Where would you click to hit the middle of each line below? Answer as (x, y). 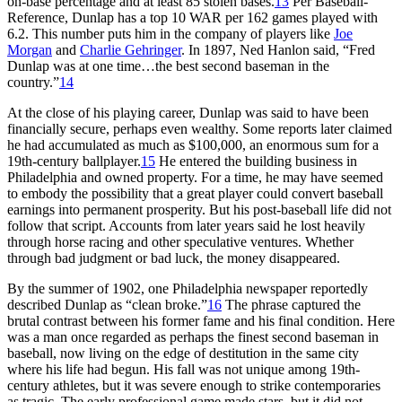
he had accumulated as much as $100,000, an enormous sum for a (193, 144)
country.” (33, 82)
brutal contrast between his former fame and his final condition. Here (201, 320)
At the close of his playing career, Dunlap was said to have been (188, 112)
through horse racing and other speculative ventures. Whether (180, 241)
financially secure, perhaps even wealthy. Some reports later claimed (200, 128)
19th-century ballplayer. (74, 161)
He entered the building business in (256, 161)
